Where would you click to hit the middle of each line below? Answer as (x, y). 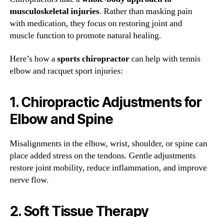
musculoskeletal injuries (54, 12)
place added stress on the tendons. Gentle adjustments (103, 155)
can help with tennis (165, 59)
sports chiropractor (93, 59)
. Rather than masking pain (146, 12)
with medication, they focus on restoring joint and (96, 24)
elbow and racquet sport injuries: (66, 71)
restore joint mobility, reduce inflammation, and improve (108, 168)
